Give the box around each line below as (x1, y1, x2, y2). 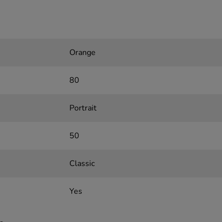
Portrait (69, 103, 97, 114)
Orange (69, 47, 96, 58)
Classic (69, 158, 95, 169)
